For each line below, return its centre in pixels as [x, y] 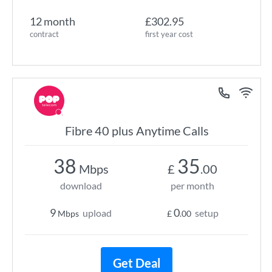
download [81, 185]
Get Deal [137, 263]
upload [97, 213]
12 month [53, 21]
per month [192, 185]
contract [44, 34]
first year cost [169, 34]
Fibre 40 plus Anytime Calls [137, 131]
